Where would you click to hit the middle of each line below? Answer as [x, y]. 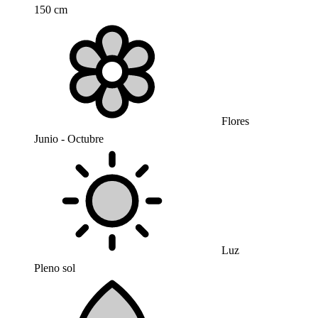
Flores [234, 121]
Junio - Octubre [69, 139]
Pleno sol [55, 268]
